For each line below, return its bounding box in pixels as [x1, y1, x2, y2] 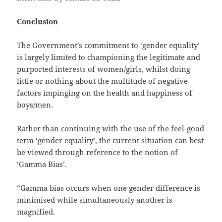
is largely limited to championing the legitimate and [17, 52, 201, 62]
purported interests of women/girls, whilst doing [17, 64, 191, 74]
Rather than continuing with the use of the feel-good [17, 123, 205, 134]
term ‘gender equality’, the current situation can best [17, 135, 204, 146]
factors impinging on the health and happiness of [17, 88, 193, 98]
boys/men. [17, 100, 54, 110]
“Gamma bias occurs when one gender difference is [17, 183, 201, 193]
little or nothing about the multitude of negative [17, 76, 188, 86]
